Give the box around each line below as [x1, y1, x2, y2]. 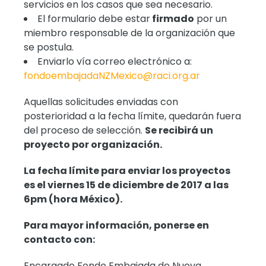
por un [194, 11, 227, 26]
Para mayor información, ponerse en [24, 218, 210, 232]
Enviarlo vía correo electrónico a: [37, 54, 192, 68]
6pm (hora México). [24, 192, 123, 206]
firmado [150, 11, 195, 26]
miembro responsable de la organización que [24, 26, 236, 40]
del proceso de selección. [24, 123, 145, 137]
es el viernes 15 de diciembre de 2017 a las [24, 178, 229, 192]
